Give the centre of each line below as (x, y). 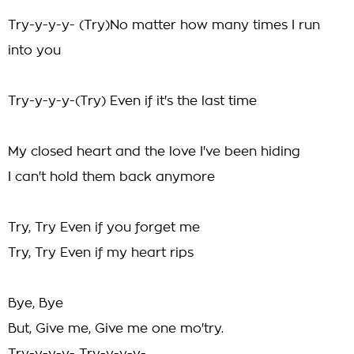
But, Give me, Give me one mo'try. (116, 329)
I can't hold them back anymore (111, 177)
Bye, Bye (36, 303)
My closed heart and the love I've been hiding (154, 152)
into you (34, 51)
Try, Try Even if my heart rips (101, 253)
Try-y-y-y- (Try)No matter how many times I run (164, 25)
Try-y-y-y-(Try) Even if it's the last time (132, 101)
